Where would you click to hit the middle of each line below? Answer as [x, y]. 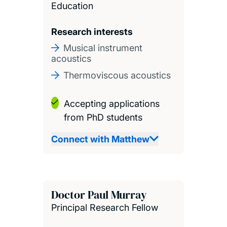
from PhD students [103, 117]
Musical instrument [103, 48]
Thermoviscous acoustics [117, 75]
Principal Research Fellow [104, 207]
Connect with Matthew [100, 139]
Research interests [92, 31]
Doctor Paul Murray [99, 194]
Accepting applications [111, 103]
